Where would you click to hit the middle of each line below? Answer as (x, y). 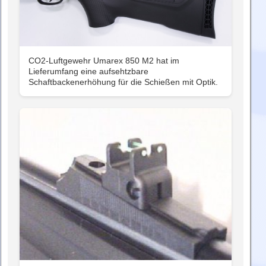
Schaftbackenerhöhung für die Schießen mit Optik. (123, 82)
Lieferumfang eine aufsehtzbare (88, 72)
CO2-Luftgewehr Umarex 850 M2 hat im (104, 61)
